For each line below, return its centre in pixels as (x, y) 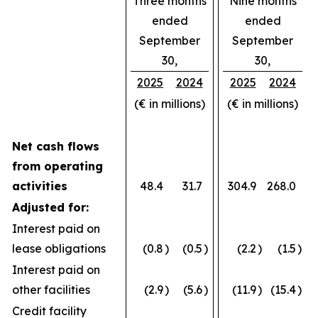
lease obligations (59, 248)
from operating (57, 166)
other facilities (51, 290)
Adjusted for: (50, 207)
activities (40, 186)
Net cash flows (56, 146)
